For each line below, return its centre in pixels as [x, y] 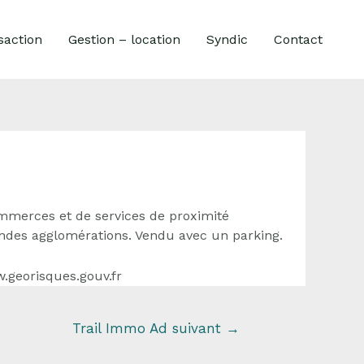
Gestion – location [124, 39]
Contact [298, 39]
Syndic [227, 39]
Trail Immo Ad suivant [149, 328]
